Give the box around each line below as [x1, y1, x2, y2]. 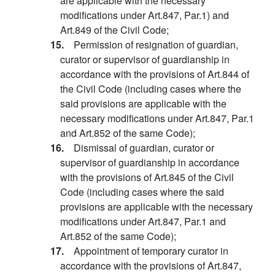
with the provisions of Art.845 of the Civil [60, 170, 234, 184]
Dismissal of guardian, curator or [74, 141, 214, 155]
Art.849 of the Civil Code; [60, 23, 169, 37]
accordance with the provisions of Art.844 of [60, 67, 249, 81]
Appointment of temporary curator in [74, 244, 228, 258]
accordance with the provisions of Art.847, [60, 258, 241, 273]
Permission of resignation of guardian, [74, 37, 238, 52]
